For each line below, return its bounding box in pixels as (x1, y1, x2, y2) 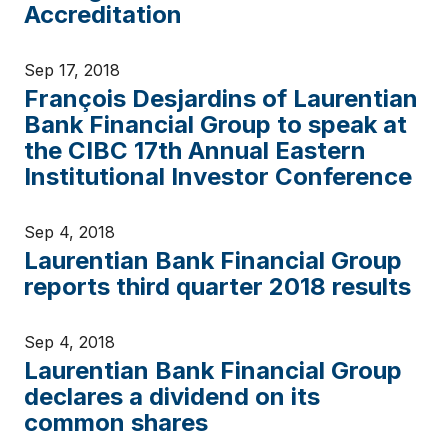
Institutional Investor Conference (24, 162, 412, 191)
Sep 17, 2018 (24, 60, 120, 80)
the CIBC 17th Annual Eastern (24, 136, 366, 165)
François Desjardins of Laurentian (24, 84, 418, 113)
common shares (24, 408, 208, 437)
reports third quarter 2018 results (24, 272, 411, 301)
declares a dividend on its (24, 382, 320, 411)
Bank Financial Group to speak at (24, 110, 407, 139)
